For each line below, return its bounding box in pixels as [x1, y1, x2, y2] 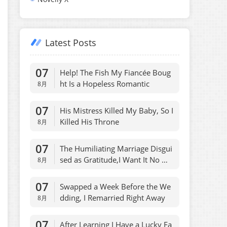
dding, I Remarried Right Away [60, 193, 166, 203]
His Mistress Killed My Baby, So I [60, 105, 174, 116]
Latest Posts [45, 36, 97, 49]
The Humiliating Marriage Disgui [60, 143, 173, 154]
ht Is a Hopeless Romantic [60, 79, 150, 89]
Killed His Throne [60, 117, 120, 127]
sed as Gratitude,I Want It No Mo [60, 155, 174, 165]
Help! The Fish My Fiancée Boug [60, 67, 171, 78]
